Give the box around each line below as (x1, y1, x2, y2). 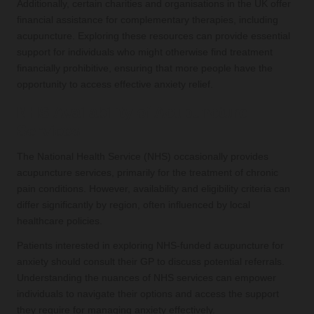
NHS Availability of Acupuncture (17, 103, 247, 121)
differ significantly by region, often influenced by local (17, 199, 250, 210)
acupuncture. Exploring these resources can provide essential (17, 30, 290, 41)
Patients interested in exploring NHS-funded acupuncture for (17, 240, 284, 251)
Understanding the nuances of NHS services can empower (17, 272, 276, 283)
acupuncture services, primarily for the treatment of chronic (17, 167, 278, 178)
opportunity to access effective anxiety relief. (17, 78, 213, 90)
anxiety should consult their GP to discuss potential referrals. (17, 256, 285, 267)
